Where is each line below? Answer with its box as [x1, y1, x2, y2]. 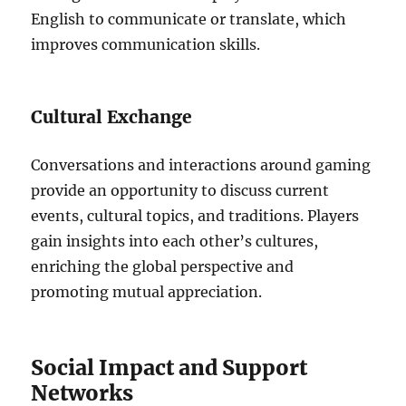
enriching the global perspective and [31, 257, 295, 275]
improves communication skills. [31, 35, 261, 53]
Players [307, 207, 360, 225]
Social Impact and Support [31, 354, 308, 381]
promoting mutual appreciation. [31, 283, 263, 301]
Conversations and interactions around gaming [31, 156, 372, 174]
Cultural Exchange [31, 106, 193, 128]
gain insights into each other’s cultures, [31, 232, 319, 250]
